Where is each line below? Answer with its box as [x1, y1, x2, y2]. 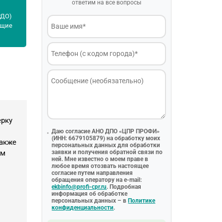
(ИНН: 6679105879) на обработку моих [52, 135, 161, 142]
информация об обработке [52, 190, 128, 197]
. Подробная [107, 183, 142, 190]
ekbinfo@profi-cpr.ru [52, 183, 107, 190]
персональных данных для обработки [52, 142, 161, 149]
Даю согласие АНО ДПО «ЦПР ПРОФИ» [52, 128, 160, 135]
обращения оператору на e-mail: [52, 176, 142, 183]
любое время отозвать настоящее [52, 163, 149, 169]
